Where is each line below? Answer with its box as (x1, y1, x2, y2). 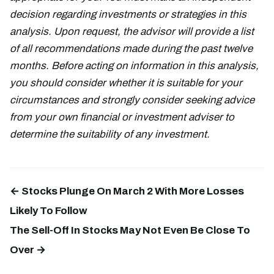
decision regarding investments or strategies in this (10, 8, 246, 20)
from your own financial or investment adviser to (10, 111, 234, 123)
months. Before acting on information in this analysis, (10, 59, 259, 72)
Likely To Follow (10, 204, 87, 217)
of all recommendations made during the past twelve (10, 42, 253, 54)
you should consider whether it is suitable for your (10, 76, 242, 89)
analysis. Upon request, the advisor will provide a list (10, 25, 254, 37)
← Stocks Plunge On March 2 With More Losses (10, 185, 244, 197)
